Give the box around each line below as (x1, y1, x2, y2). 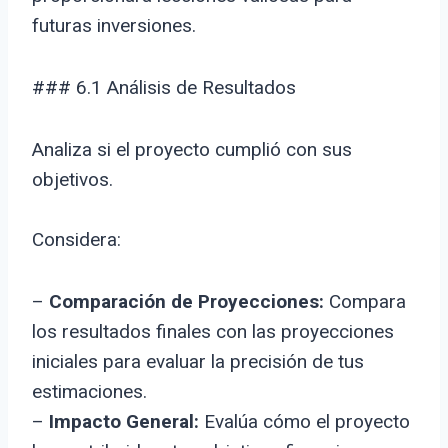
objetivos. (32, 168, 113, 192)
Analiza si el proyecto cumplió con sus (32, 138, 352, 162)
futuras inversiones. (32, 14, 196, 38)
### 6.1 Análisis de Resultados (32, 76, 296, 100)
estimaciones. (32, 380, 147, 404)
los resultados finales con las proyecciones (32, 320, 394, 344)
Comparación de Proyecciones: (49, 290, 324, 314)
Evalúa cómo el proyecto (199, 410, 410, 434)
